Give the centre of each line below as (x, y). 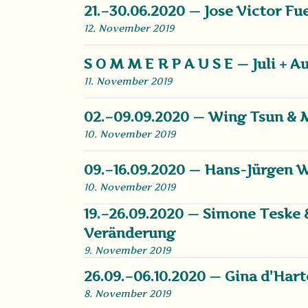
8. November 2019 (127, 293)
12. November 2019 (129, 28)
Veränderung (130, 233)
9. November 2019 (127, 250)
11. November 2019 (128, 81)
